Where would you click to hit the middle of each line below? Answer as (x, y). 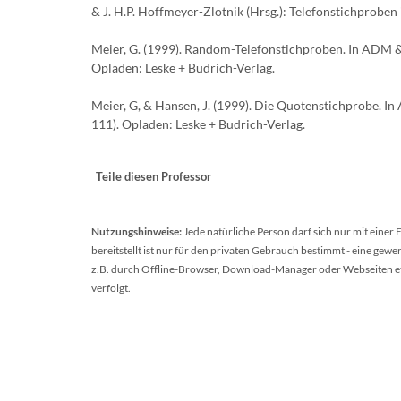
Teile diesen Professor (154, 176)
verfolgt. (111, 288)
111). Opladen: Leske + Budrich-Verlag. (198, 124)
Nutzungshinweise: (137, 231)
